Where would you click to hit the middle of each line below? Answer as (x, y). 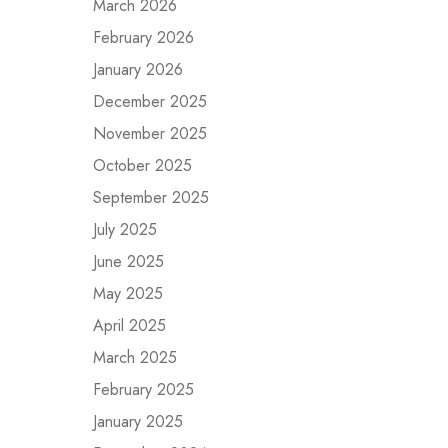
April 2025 (129, 325)
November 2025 (150, 133)
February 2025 (143, 389)
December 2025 (150, 101)
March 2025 (135, 357)
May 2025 (128, 293)
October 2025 (142, 165)
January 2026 (138, 69)
